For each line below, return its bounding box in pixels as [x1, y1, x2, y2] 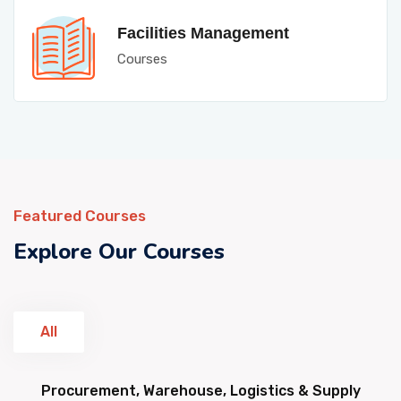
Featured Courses [13, 207, 146, 225]
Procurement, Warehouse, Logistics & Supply [40, 382, 361, 399]
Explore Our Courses [13, 237, 225, 266]
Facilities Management [117, 19, 289, 37]
